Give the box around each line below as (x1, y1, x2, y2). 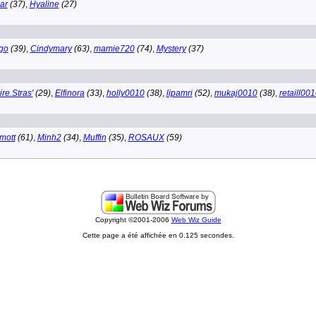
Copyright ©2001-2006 (95, 216, 171, 224)
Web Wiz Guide (171, 216, 221, 224)
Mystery (156, 43, 186, 54)
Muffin (83, 132, 107, 142)
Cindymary (30, 43, 72, 54)
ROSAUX (128, 132, 164, 142)
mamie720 (93, 43, 135, 54)
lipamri (166, 87, 193, 98)
